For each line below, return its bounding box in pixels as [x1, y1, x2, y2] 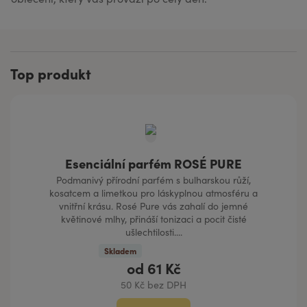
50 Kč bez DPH [121, 278, 186, 292]
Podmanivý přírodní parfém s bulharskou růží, [56, 173, 251, 187]
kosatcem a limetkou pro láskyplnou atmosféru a [49, 186, 258, 200]
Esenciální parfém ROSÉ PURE [65, 154, 242, 173]
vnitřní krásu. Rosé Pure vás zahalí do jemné [59, 199, 248, 213]
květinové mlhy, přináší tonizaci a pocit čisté [60, 212, 247, 226]
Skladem [104, 245, 136, 257]
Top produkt [10, 63, 91, 84]
